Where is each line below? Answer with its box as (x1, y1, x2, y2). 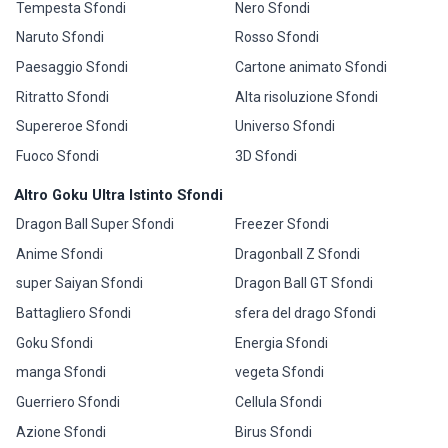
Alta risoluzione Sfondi (234, 88, 378, 105)
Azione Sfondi (16, 423, 107, 440)
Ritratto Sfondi (16, 88, 110, 105)
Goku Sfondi (16, 334, 94, 351)
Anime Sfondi (16, 245, 104, 262)
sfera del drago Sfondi (234, 304, 376, 321)
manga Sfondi (16, 364, 107, 381)
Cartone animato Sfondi (234, 59, 387, 76)
